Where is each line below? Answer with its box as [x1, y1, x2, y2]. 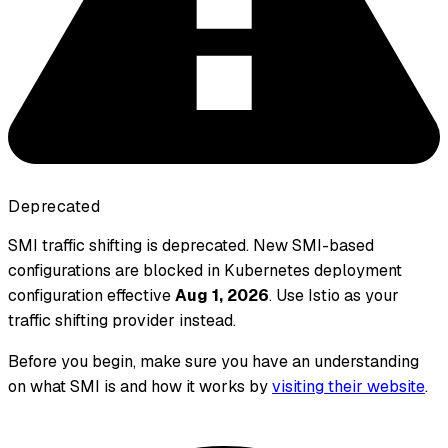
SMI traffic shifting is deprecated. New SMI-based [8, 235, 374, 257]
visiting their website [272, 376, 425, 398]
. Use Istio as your [269, 285, 399, 307]
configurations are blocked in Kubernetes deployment [8, 260, 402, 282]
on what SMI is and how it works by [8, 376, 272, 398]
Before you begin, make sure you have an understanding [8, 351, 419, 373]
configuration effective [8, 285, 175, 307]
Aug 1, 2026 [175, 285, 269, 307]
